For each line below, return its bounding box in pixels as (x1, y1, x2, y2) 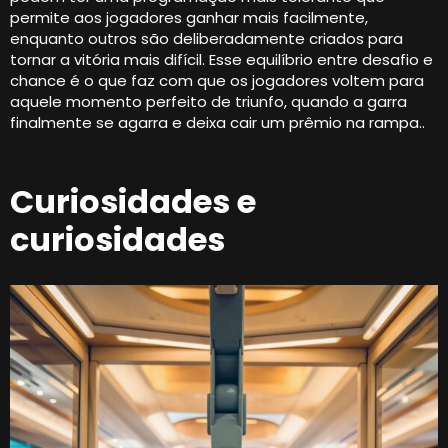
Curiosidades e (10, 178, 256, 224)
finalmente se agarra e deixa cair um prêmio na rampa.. (10, 111, 425, 133)
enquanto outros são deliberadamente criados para (10, 27, 403, 49)
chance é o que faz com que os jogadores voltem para (10, 69, 424, 91)
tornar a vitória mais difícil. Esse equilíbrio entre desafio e (10, 48, 433, 70)
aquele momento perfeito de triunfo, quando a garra (10, 90, 407, 112)
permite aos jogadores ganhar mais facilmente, (10, 6, 368, 28)
